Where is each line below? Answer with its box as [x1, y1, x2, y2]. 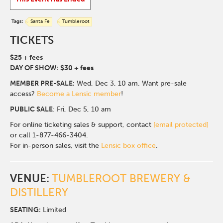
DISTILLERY [10, 186, 69, 199]
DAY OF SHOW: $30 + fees [10, 64, 94, 72]
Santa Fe [30, 18, 50, 24]
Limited [41, 206, 69, 214]
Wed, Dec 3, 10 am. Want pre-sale [77, 79, 187, 88]
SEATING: [10, 206, 41, 214]
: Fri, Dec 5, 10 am [53, 105, 111, 113]
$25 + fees [10, 53, 43, 62]
